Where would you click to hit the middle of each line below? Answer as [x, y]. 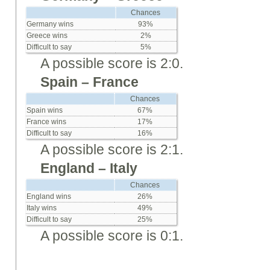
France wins [47, 122]
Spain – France [90, 82]
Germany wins [50, 24]
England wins [49, 196]
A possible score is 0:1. [112, 236]
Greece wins [47, 36]
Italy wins [42, 208]
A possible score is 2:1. [112, 149]
